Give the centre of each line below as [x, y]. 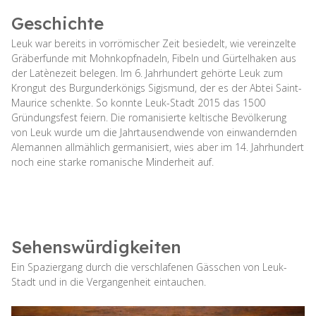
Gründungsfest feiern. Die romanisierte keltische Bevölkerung [149, 117]
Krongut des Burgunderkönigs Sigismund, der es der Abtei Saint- [157, 87]
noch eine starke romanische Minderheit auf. [113, 162]
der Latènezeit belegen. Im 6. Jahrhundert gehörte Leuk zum [147, 73]
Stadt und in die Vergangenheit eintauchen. [109, 281]
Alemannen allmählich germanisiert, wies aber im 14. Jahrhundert [158, 147]
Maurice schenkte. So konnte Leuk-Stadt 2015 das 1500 [138, 102]
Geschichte [57, 23]
